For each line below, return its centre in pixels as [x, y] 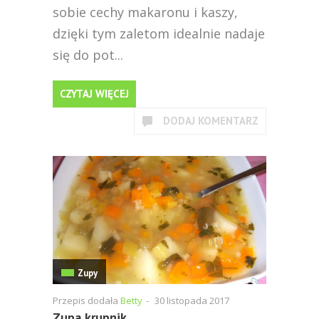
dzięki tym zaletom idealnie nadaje [159, 33]
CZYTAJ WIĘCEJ [94, 94]
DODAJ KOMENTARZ [211, 121]
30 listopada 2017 [192, 300]
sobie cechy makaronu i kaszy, [145, 12]
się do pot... [88, 55]
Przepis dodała [87, 300]
